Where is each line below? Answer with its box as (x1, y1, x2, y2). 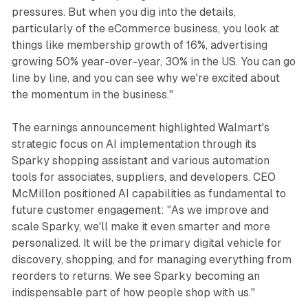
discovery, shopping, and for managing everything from (11, 252, 291, 266)
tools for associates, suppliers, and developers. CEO (11, 170, 276, 184)
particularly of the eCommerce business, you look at (11, 21, 279, 35)
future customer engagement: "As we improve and (11, 203, 269, 217)
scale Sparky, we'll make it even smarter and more (11, 219, 270, 233)
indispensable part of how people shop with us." (11, 285, 255, 299)
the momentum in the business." (11, 87, 173, 101)
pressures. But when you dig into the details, (11, 5, 236, 19)
